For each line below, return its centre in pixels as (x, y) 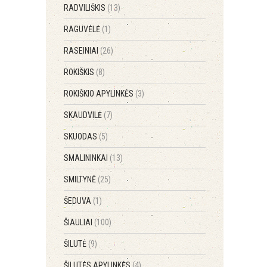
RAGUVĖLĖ (83, 29)
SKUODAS (81, 136)
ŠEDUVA (78, 201)
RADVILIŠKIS (86, 8)
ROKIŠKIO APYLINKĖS (100, 94)
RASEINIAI (82, 51)
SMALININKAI (87, 158)
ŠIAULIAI (79, 222)
